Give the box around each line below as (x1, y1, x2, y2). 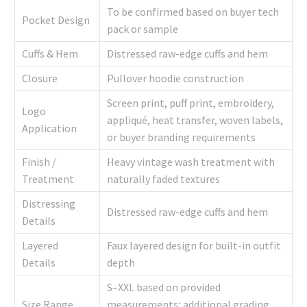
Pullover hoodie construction (107, 71, 244, 86)
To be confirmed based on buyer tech (107, 5, 279, 19)
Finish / (22, 155, 56, 169)
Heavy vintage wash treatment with (107, 155, 275, 169)
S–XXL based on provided (107, 280, 221, 295)
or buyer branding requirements (107, 130, 256, 145)
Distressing (22, 197, 75, 211)
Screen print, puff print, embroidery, (107, 96, 274, 110)
